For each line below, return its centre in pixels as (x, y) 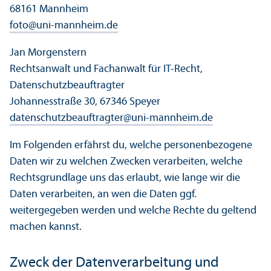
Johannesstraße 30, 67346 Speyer (85, 102)
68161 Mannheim (49, 10)
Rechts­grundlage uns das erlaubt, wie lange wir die (125, 178)
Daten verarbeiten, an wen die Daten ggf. (103, 195)
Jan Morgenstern (48, 53)
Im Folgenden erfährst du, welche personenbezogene (131, 146)
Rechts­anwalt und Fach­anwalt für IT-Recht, (106, 70)
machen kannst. (46, 227)
